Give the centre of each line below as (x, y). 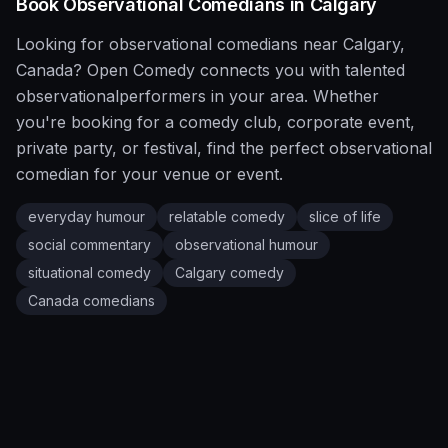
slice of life (345, 216)
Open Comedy (141, 70)
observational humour (246, 244)
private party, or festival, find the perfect (170, 148)
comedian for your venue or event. (149, 174)
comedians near (277, 44)
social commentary (89, 244)
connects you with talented (300, 70)
